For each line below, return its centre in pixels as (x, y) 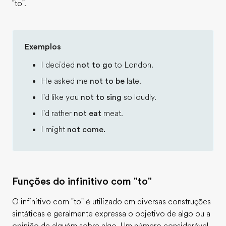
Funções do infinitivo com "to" (82, 181)
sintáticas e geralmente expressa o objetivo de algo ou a (111, 214)
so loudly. (139, 97)
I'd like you (61, 97)
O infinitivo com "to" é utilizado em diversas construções (111, 202)
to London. (133, 65)
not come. (86, 130)
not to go (95, 65)
